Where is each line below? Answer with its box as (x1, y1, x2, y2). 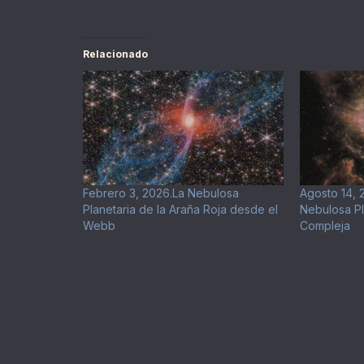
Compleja (299, 219, 350, 233)
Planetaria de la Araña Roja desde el (83, 202, 278, 217)
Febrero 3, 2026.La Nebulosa (83, 186, 239, 201)
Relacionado (83, 48, 148, 61)
